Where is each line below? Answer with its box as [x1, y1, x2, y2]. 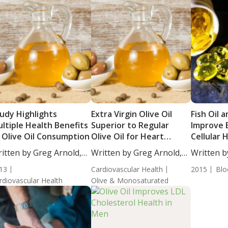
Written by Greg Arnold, [91, 147, 182, 158]
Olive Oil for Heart [91, 131, 164, 142]
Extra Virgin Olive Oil [91, 108, 172, 120]
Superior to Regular [91, 120, 169, 131]
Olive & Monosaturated [91, 176, 168, 185]
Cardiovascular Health [91, 164, 163, 174]
